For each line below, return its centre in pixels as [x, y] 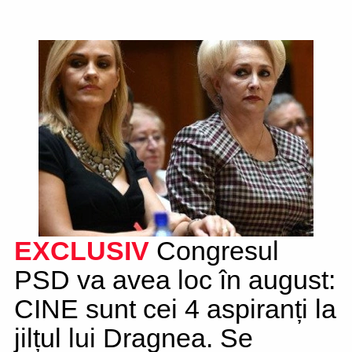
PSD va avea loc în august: [175, 280]
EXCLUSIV [82, 251]
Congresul [214, 251]
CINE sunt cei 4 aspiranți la [175, 309]
